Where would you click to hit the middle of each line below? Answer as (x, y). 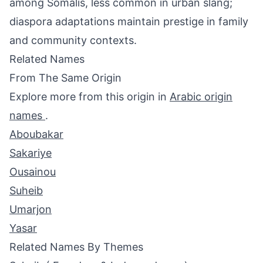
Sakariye (31, 153)
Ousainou (33, 172)
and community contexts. (73, 40)
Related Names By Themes (76, 247)
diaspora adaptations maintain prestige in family (129, 21)
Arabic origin (201, 97)
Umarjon (31, 209)
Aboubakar (36, 134)
